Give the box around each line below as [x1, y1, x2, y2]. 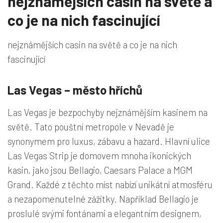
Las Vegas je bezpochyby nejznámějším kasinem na [7, 107, 208, 118]
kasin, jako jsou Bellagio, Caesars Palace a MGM [7, 164, 193, 176]
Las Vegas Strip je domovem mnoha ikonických [7, 150, 191, 162]
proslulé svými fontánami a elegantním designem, [7, 208, 202, 220]
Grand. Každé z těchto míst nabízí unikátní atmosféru [7, 179, 213, 191]
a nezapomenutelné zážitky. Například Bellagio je [7, 193, 199, 205]
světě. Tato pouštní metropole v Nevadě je [7, 121, 174, 133]
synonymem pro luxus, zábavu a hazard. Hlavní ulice [7, 135, 210, 147]
